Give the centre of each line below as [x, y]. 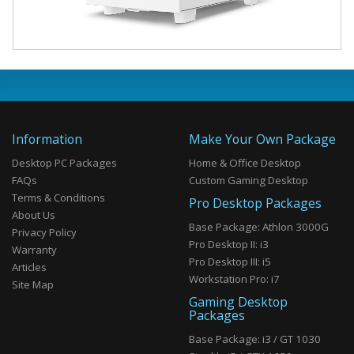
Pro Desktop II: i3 [229, 245]
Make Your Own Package [262, 139]
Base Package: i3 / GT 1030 [255, 339]
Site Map [33, 285]
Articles [29, 267]
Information [47, 139]
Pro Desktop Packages [255, 203]
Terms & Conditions [58, 198]
